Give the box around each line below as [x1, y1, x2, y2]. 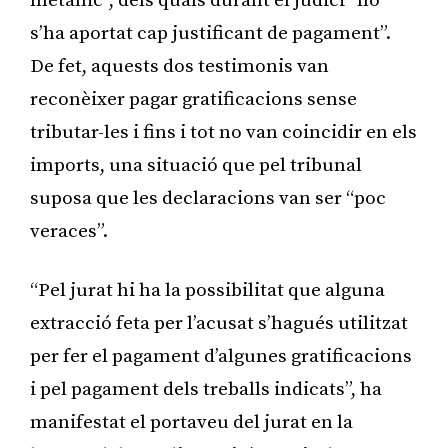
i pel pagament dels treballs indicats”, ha [30, 377, 382, 401]
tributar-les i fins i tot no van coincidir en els [30, 120, 417, 144]
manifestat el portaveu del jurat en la [30, 410, 353, 434]
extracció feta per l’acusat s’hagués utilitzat [30, 311, 408, 335]
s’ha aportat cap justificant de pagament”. [30, 21, 391, 45]
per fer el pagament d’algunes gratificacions [30, 344, 412, 368]
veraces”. [30, 219, 108, 243]
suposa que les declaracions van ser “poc [30, 186, 386, 210]
